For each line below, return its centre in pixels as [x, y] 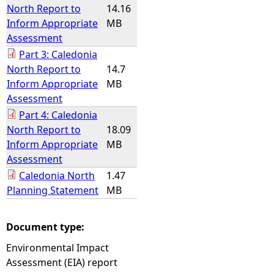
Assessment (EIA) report [62, 262]
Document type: [46, 227]
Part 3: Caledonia [58, 54]
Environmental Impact [57, 248]
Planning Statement [53, 190]
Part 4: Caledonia [58, 115]
